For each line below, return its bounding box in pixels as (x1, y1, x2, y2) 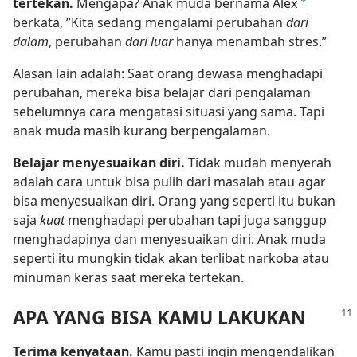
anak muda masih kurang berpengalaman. (13, 122, 270, 140)
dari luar (125, 33, 176, 51)
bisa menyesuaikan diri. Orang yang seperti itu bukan (13, 192, 335, 210)
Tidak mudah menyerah (188, 154, 331, 172)
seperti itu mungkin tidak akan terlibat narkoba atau (13, 249, 329, 268)
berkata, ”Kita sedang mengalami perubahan (13, 14, 286, 32)
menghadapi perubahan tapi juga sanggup (68, 211, 327, 229)
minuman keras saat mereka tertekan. (13, 269, 244, 287)
